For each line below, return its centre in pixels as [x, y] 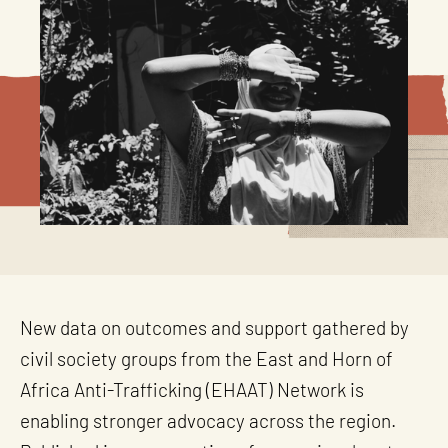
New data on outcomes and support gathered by [214, 330]
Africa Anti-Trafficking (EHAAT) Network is [192, 392]
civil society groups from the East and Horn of [206, 361]
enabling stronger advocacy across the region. [208, 423]
